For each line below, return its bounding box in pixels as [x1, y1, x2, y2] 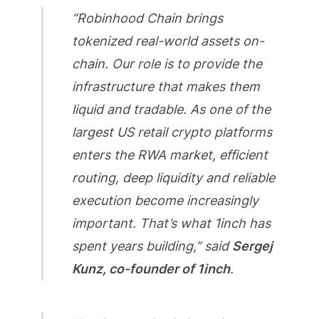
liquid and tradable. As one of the [71, 102, 271, 117]
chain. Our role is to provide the [71, 56, 262, 72]
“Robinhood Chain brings [71, 11, 223, 26]
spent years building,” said [71, 239, 232, 254]
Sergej [231, 239, 273, 254]
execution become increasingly [71, 193, 258, 209]
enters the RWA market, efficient [71, 147, 268, 163]
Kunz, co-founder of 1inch [71, 261, 230, 277]
